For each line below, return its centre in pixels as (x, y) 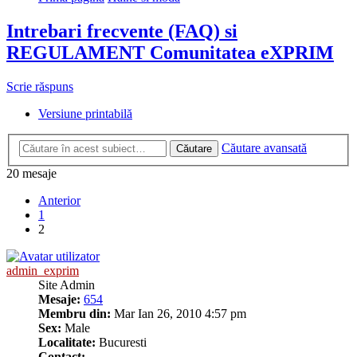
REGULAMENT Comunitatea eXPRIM (170, 53)
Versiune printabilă (85, 114)
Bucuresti (121, 342)
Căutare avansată (264, 147)
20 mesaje (31, 173)
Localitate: (67, 342)
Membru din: (75, 313)
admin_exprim (43, 270)
